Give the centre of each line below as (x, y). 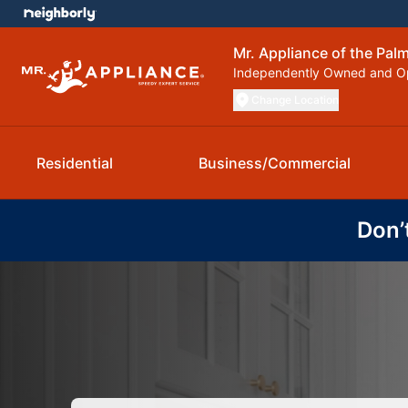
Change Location (295, 100)
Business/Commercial (274, 163)
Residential (75, 163)
